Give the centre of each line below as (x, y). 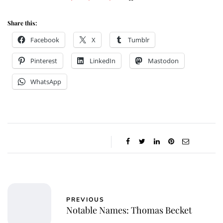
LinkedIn (103, 60)
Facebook (45, 40)
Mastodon (163, 60)
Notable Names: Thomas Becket (129, 210)
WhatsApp (46, 81)
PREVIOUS (85, 199)
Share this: (22, 23)
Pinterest (44, 60)
